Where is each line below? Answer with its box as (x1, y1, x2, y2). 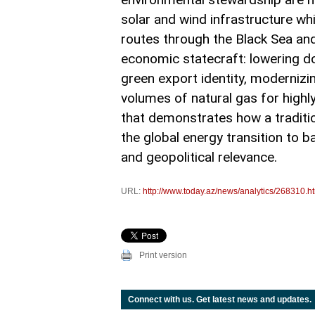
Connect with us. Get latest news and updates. (128, 295, 311, 305)
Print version (139, 250, 187, 261)
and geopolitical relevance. (121, 149, 277, 166)
